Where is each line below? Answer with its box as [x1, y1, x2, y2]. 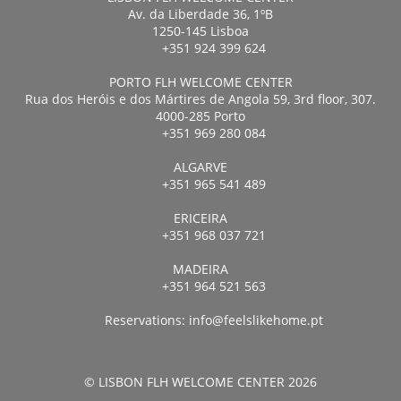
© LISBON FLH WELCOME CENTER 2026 [84, 372, 317, 390]
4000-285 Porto [156, 107, 245, 124]
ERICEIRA [174, 209, 227, 226]
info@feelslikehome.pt [189, 311, 323, 328]
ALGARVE [174, 158, 227, 175]
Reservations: [105, 311, 189, 328]
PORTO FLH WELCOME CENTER [108, 73, 293, 90]
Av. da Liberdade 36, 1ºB [128, 4, 273, 22]
